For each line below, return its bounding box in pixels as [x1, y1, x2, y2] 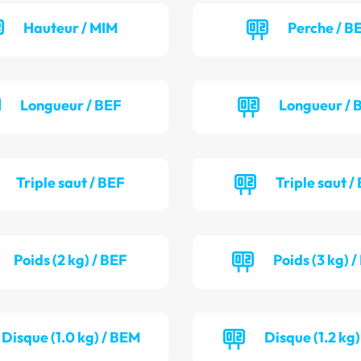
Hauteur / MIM [23, 19, 118, 38]
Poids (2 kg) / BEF [14, 251, 128, 270]
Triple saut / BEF [16, 173, 126, 193]
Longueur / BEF [19, 96, 122, 115]
